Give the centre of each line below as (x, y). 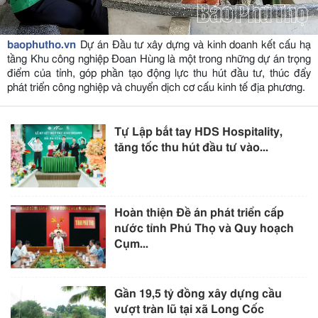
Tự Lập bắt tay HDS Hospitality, (199, 132)
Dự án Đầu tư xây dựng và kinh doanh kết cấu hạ (194, 45)
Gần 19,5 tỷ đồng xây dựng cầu (198, 294)
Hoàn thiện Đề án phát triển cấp (199, 213)
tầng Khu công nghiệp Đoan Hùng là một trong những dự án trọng (159, 59)
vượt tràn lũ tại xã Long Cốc (190, 309)
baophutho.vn (42, 45)
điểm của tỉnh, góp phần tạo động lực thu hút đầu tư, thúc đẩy (159, 73)
